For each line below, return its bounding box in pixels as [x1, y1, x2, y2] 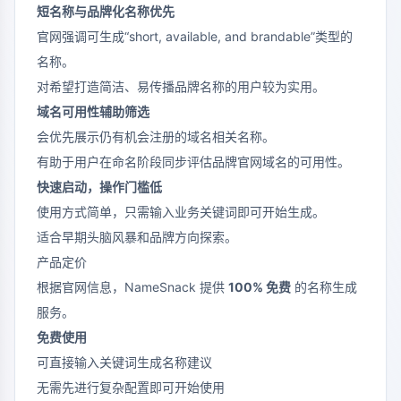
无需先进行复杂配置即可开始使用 [37, 379, 225, 395]
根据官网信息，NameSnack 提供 [37, 278, 228, 294]
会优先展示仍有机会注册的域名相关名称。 [37, 128, 275, 144]
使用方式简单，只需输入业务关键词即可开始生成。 [37, 203, 325, 219]
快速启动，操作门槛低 [37, 178, 162, 194]
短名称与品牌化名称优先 [37, 3, 175, 19]
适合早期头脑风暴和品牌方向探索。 [37, 228, 237, 244]
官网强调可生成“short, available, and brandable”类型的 [37, 28, 353, 44]
